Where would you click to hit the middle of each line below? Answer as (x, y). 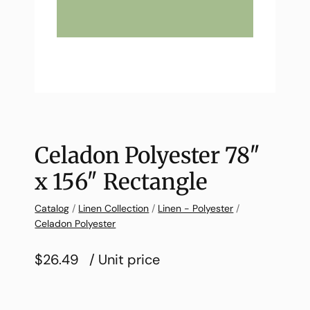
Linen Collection (114, 208)
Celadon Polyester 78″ (148, 155)
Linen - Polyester (196, 208)
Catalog (52, 208)
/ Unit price (125, 259)
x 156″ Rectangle (121, 182)
